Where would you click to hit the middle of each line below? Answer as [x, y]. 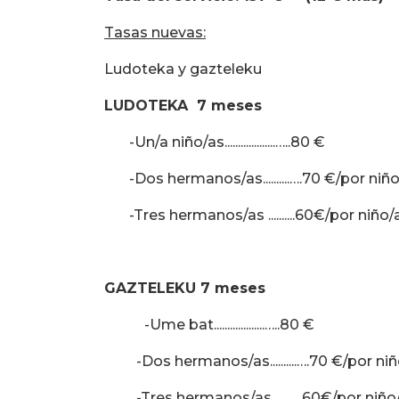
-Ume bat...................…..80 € [229, 324]
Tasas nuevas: [155, 32]
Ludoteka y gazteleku [183, 69]
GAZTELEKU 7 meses [185, 288]
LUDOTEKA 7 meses [183, 105]
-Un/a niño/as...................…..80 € [215, 142]
